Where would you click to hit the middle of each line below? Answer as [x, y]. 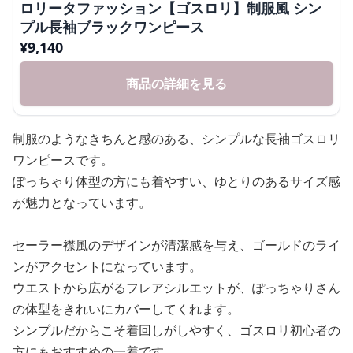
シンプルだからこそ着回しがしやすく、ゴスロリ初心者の [176, 330]
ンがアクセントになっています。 [107, 266]
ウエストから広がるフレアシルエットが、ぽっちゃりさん [176, 287]
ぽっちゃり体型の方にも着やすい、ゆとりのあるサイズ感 [176, 181]
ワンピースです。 [63, 160]
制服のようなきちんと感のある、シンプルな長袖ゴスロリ [176, 138]
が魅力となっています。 [82, 202]
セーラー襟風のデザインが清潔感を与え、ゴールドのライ [176, 245]
